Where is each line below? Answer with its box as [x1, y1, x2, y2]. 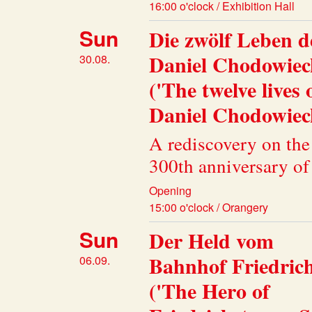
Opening [149, 182, 192, 199]
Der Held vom [149, 225, 274, 256]
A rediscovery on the [149, 131, 310, 157]
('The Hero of [149, 275, 270, 306]
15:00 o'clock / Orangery [149, 199, 268, 216]
